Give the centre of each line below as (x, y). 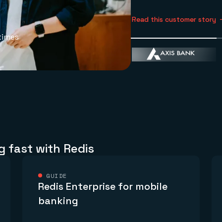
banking (58, 201)
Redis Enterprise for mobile (103, 187)
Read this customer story (174, 20)
